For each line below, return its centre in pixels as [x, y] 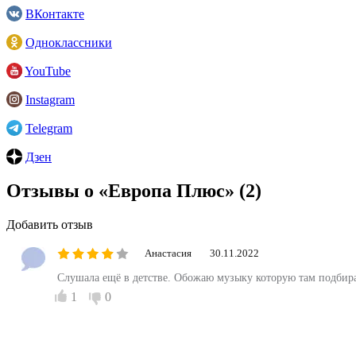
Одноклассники [69, 42]
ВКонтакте [55, 14]
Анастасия [168, 253]
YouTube [48, 71]
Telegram [49, 128]
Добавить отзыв [50, 224]
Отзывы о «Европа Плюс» [123, 190]
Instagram [50, 99]
